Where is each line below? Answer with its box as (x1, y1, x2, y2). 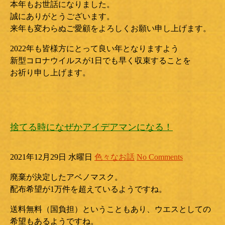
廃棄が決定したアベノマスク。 (10, 173, 123, 181)
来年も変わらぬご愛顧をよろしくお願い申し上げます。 (10, 24, 211, 33)
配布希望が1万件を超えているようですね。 (10, 185, 167, 193)
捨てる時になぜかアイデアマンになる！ (10, 122, 173, 132)
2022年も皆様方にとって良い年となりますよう (10, 44, 179, 53)
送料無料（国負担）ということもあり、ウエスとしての (10, 205, 211, 213)
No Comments (137, 153, 183, 161)
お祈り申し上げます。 (10, 68, 90, 77)
